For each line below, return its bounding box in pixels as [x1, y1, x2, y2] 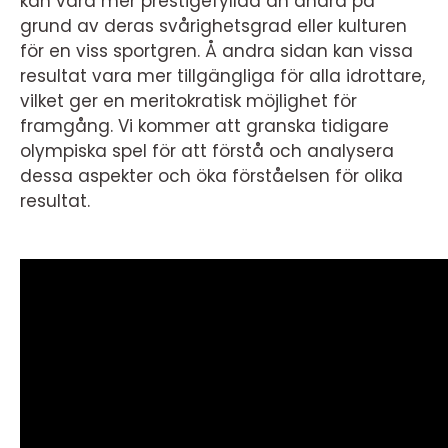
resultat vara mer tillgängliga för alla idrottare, [20, 64, 425, 89]
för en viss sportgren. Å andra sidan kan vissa [20, 39, 413, 64]
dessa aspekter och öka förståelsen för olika [20, 164, 403, 189]
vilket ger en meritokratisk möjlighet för [20, 89, 357, 114]
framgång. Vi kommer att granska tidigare [20, 114, 389, 139]
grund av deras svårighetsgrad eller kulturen [20, 14, 407, 39]
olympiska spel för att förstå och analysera [20, 139, 394, 164]
